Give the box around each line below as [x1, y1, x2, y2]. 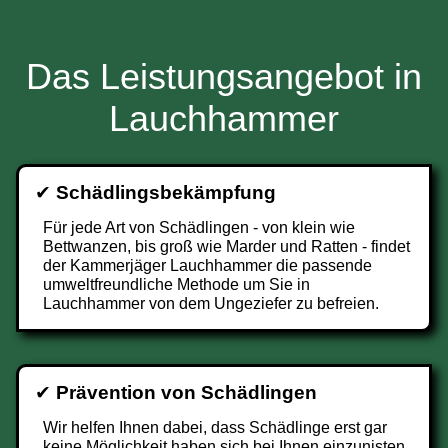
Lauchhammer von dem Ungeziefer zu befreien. [43, 295, 379, 312]
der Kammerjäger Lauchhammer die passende [43, 257, 372, 274]
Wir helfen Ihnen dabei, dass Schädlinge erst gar [43, 419, 387, 436]
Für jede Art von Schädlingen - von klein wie [43, 219, 355, 236]
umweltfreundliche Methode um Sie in [43, 276, 310, 293]
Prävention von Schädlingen [56, 382, 317, 403]
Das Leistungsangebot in [26, 57, 422, 97]
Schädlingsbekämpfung [56, 182, 276, 203]
